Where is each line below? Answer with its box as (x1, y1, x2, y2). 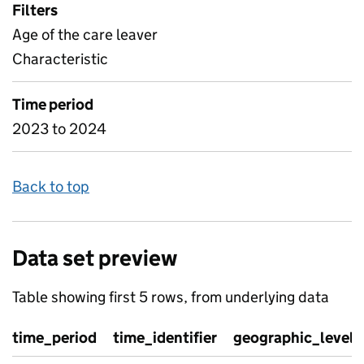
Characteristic (12, 50, 108, 68)
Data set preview (12, 245, 177, 271)
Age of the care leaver (12, 25, 158, 44)
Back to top (12, 177, 89, 196)
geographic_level (233, 328, 354, 347)
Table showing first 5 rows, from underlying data (12, 288, 329, 306)
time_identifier (113, 328, 217, 347)
